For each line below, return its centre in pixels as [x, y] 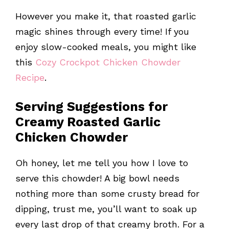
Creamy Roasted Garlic [88, 122]
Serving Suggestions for [91, 107]
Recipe [30, 78]
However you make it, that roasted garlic [106, 16]
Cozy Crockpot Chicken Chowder [108, 62]
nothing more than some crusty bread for [107, 194]
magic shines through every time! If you [102, 32]
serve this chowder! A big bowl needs [97, 178]
